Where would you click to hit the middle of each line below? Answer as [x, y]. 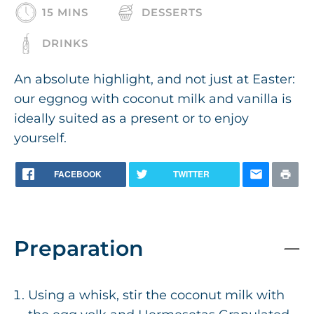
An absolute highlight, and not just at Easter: [155, 80]
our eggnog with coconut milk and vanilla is [153, 99]
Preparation [79, 249]
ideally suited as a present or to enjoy [131, 119]
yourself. [40, 138]
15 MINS [65, 13]
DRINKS [65, 43]
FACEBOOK [78, 174]
